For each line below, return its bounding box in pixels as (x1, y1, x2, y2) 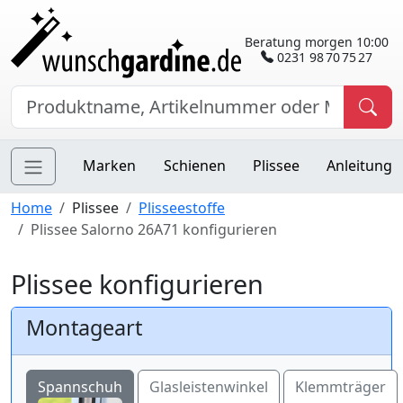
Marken (83, 156, 137, 176)
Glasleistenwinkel (149, 377, 268, 398)
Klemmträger (295, 377, 386, 398)
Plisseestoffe (139, 198, 225, 219)
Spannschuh (38, 377, 122, 398)
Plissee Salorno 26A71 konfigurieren (31, 219, 277, 240)
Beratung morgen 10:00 (245, 32, 389, 50)
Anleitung (327, 156, 392, 176)
